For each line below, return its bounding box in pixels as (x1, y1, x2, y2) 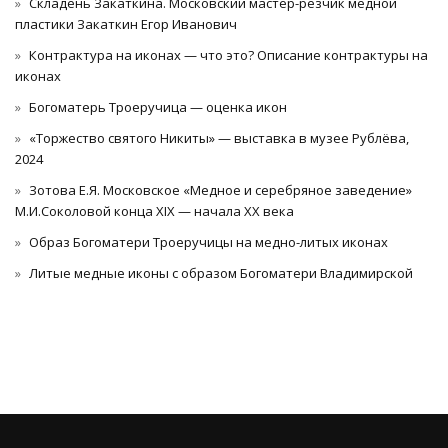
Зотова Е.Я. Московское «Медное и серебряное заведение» (29, 181, 412, 200)
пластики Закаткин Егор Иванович (15, 15, 237, 34)
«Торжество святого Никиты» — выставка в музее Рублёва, (29, 129, 409, 148)
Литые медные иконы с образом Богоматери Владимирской (29, 264, 413, 283)
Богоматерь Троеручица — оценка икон (29, 98, 287, 117)
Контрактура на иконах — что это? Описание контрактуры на (29, 46, 428, 65)
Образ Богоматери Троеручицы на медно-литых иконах (29, 233, 388, 252)
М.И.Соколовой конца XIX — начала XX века (15, 202, 294, 221)
